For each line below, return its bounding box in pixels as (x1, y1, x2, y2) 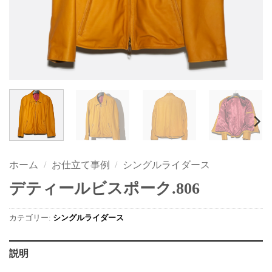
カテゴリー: (9, 214, 53, 223)
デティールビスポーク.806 (9, 179, 200, 197)
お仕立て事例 (51, 159, 110, 170)
